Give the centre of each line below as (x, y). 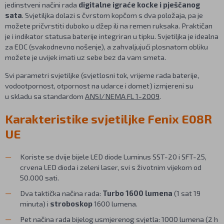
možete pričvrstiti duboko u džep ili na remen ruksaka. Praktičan (109, 26)
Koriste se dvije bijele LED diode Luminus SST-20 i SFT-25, (113, 157)
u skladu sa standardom (45, 96)
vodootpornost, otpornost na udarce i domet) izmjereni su (99, 86)
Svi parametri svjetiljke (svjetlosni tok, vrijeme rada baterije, (102, 75)
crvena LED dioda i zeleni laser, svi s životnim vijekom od (111, 167)
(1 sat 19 (186, 193)
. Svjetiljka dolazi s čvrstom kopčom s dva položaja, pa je (112, 15)
